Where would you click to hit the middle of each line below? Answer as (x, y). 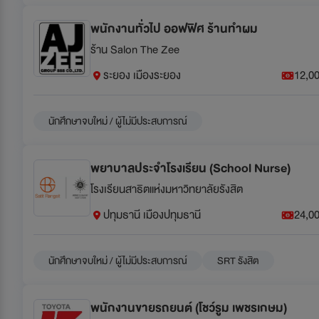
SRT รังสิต (238, 260)
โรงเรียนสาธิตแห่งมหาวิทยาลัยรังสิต (167, 189)
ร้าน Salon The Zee (135, 49)
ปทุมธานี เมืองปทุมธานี (152, 215)
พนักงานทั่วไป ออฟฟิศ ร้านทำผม (174, 28)
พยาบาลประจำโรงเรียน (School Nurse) (190, 168)
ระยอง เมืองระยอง (142, 75)
